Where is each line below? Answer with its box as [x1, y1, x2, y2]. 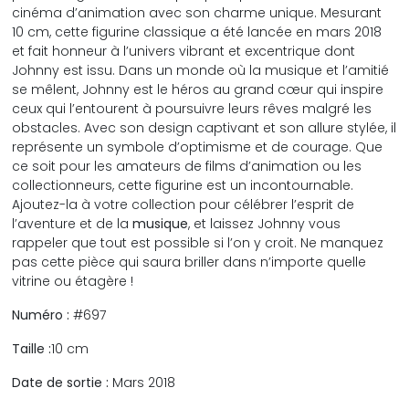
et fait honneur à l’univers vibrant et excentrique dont [12, 41, 356, 60]
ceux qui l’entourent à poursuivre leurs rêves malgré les [12, 99, 372, 118]
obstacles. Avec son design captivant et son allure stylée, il [12, 118, 397, 137]
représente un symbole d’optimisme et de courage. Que [12, 137, 383, 156]
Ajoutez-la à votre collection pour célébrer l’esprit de [12, 194, 355, 214]
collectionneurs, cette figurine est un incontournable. [12, 175, 354, 194]
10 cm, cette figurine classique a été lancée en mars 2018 [12, 22, 383, 41]
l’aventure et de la [12, 214, 133, 233]
